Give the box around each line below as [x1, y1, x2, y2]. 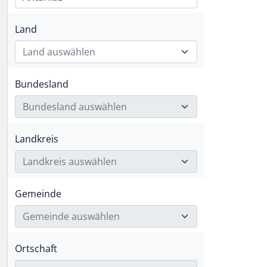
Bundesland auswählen [23, 100, 127, 113]
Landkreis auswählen [23, 155, 117, 168]
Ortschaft [15, 242, 57, 255]
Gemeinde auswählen [23, 210, 120, 223]
